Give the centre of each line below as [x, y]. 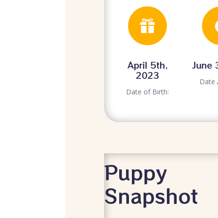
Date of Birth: [148, 92]
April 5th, [147, 65]
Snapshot [151, 196]
